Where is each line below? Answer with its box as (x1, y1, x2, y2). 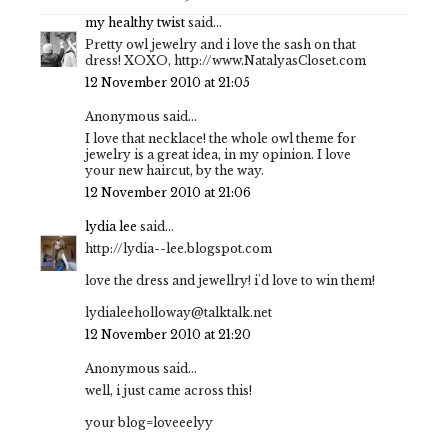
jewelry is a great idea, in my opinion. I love (85, 147, 351, 163)
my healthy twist (85, 15, 185, 31)
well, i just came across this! (85, 383, 252, 399)
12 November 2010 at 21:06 (85, 185, 251, 201)
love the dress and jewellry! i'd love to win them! (85, 273, 375, 289)
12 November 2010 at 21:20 (85, 327, 251, 343)
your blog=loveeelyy (85, 415, 213, 431)
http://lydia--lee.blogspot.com (85, 241, 272, 257)
